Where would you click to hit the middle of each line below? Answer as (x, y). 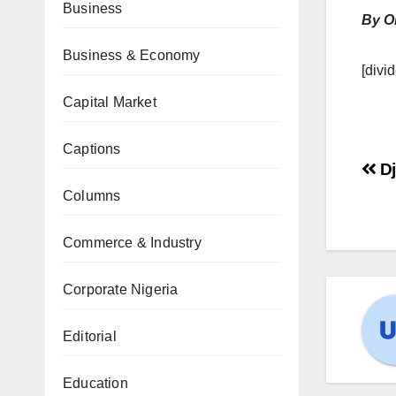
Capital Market (110, 102)
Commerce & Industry (132, 243)
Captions (92, 149)
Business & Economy (132, 55)
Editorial (90, 336)
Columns (92, 196)
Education (95, 383)
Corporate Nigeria (121, 289)
